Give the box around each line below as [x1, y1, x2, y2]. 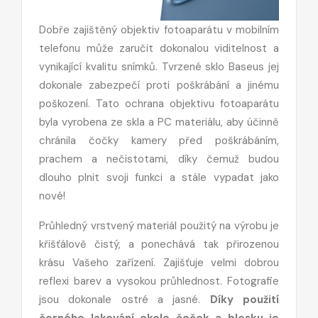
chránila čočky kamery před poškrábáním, [39, 133, 279, 148]
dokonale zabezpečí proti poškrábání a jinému [39, 77, 279, 92]
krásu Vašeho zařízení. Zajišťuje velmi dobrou [39, 255, 279, 270]
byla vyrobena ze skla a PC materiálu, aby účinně [39, 114, 279, 129]
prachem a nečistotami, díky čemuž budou [39, 151, 279, 166]
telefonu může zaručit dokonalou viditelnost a [39, 40, 279, 55]
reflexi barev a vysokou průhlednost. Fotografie [39, 273, 279, 288]
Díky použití [209, 292, 280, 307]
